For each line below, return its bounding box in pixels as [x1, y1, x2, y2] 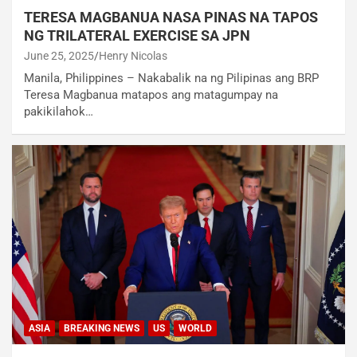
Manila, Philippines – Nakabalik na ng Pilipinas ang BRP [24, 70, 319, 85]
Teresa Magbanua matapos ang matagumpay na [24, 87, 278, 102]
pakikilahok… [24, 104, 93, 119]
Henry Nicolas [99, 49, 167, 62]
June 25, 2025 [24, 49, 94, 62]
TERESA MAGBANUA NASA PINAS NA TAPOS [24, 8, 318, 25]
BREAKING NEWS [64, 323, 139, 335]
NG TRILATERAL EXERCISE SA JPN [24, 26, 250, 44]
